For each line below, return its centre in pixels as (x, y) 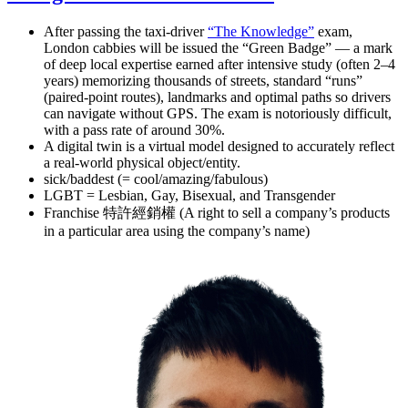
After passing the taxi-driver (126, 31)
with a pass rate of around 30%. (134, 129)
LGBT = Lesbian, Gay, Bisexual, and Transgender (189, 195)
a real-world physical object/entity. (142, 162)
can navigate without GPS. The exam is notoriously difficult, (218, 113)
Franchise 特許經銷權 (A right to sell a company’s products (217, 212)
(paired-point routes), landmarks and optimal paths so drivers (217, 97)
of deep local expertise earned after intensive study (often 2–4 (219, 64)
